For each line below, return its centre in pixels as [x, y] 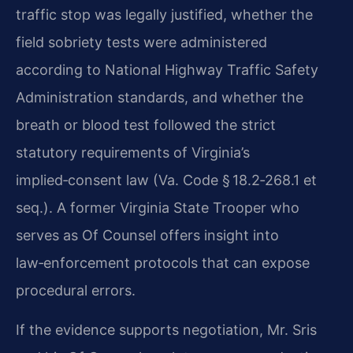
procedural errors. [76, 291]
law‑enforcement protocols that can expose [163, 263]
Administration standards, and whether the [160, 98]
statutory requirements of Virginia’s [133, 153]
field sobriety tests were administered [141, 43]
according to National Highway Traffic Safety [167, 70]
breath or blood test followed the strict [146, 125]
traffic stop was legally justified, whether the [164, 15]
